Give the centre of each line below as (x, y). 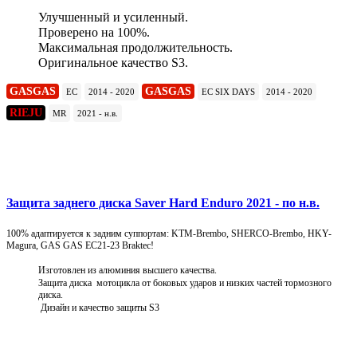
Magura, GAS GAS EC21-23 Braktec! (80, 245)
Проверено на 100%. (94, 33)
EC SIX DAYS (228, 92)
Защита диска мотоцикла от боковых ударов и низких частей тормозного (185, 282)
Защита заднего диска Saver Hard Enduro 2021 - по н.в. (163, 203)
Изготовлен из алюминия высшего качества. (127, 270)
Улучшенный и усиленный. (113, 18)
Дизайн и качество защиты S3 (99, 307)
